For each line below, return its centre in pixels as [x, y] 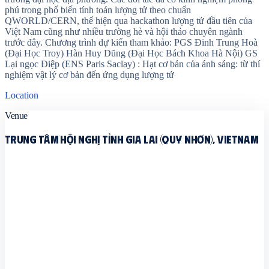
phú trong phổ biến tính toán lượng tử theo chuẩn [98, 10]
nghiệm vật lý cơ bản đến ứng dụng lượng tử [89, 74]
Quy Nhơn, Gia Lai [42, 163]
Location [22, 95]
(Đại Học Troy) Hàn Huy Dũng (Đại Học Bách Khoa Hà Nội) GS [131, 53]
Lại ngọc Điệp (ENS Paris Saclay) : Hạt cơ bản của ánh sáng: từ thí [132, 64]
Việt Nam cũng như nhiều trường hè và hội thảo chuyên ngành [124, 31]
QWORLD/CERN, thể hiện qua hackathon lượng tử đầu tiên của [128, 20]
